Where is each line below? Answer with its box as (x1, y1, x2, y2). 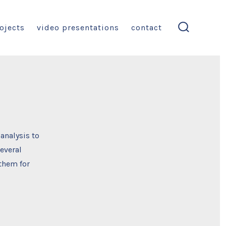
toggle (183, 40, 211, 50)
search (183, 32, 210, 42)
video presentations (37, 22, 120, 32)
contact (131, 22, 162, 32)
